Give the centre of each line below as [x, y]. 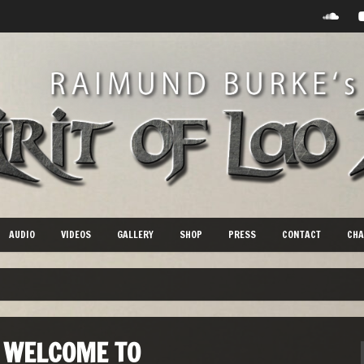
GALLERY [135, 234]
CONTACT [301, 234]
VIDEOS [76, 234]
